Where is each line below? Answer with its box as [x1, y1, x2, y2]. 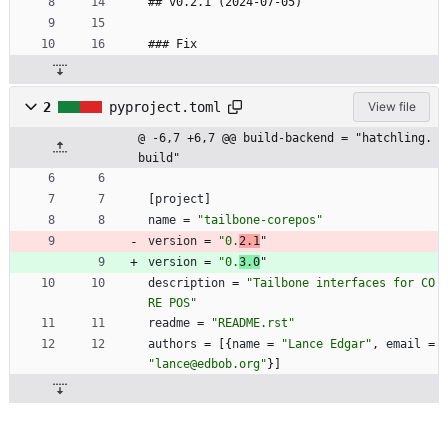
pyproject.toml [109, 99, 221, 116]
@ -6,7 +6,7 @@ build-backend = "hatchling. [138, 131, 432, 146]
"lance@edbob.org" [148, 357, 267, 372]
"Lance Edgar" [281, 337, 372, 352]
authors [148, 337, 197, 352]
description [148, 276, 225, 291]
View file [367, 99, 416, 115]
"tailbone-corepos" [197, 213, 323, 228]
